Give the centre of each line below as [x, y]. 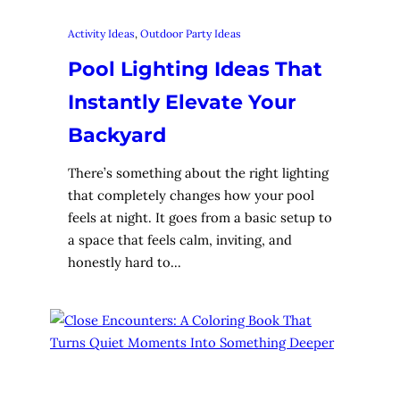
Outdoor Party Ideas [191, 34]
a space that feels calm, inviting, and [180, 239]
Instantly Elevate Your [182, 102]
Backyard [117, 135]
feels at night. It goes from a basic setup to [200, 217]
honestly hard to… [125, 262]
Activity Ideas [101, 34]
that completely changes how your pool [191, 195]
